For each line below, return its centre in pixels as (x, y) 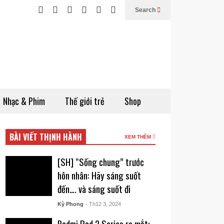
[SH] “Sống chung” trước (100, 162)
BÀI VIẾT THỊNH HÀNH (46, 137)
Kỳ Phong (70, 204)
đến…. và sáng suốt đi (94, 189)
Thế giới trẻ (85, 101)
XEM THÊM (138, 137)
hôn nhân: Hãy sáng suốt (99, 175)
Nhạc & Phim (24, 101)
